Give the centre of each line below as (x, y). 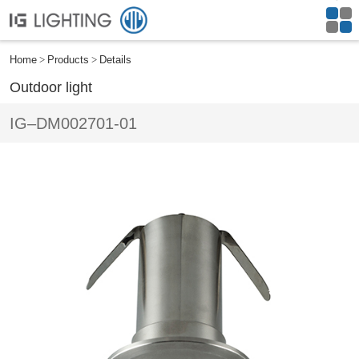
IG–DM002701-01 (73, 123)
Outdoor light (51, 87)
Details (115, 59)
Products (68, 59)
